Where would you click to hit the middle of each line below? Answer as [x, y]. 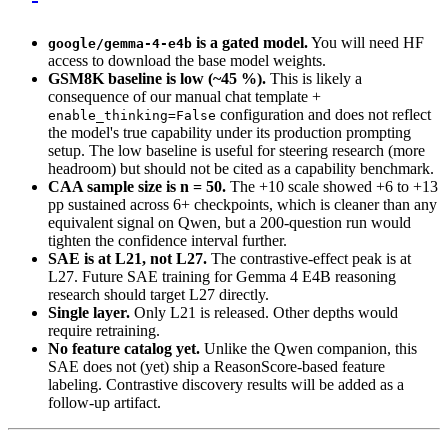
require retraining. [104, 330]
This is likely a [314, 78]
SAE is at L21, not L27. [127, 258]
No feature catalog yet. [124, 348]
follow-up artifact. [104, 402]
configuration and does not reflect [323, 114]
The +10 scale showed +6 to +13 [332, 186]
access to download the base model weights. [187, 60]
